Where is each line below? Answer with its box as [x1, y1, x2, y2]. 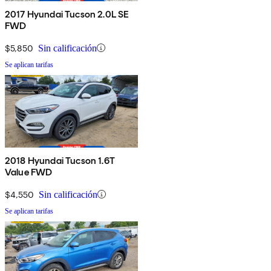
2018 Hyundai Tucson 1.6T [5, 154, 115, 166]
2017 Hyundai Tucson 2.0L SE [5, 8, 129, 20]
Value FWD [5, 166, 53, 178]
